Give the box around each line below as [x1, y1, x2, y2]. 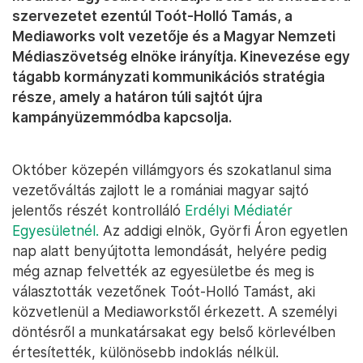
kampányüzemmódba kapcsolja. [12, 109, 232, 126]
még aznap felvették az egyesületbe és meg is [12, 263, 314, 280]
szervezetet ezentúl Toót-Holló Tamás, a [12, 7, 293, 25]
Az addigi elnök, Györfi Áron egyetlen [99, 222, 348, 240]
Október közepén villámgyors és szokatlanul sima [12, 161, 331, 179]
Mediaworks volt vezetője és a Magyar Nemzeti [12, 28, 335, 45]
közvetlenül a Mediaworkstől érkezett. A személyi [12, 303, 337, 321]
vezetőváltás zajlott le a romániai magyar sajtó [12, 181, 309, 199]
